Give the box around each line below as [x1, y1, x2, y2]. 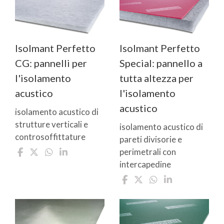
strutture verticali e [15, 119, 88, 129]
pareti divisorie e [119, 134, 182, 144]
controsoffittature [15, 131, 85, 142]
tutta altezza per [119, 72, 193, 84]
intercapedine [119, 159, 171, 169]
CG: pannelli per [15, 57, 87, 69]
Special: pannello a [119, 57, 202, 69]
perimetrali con [119, 146, 176, 157]
